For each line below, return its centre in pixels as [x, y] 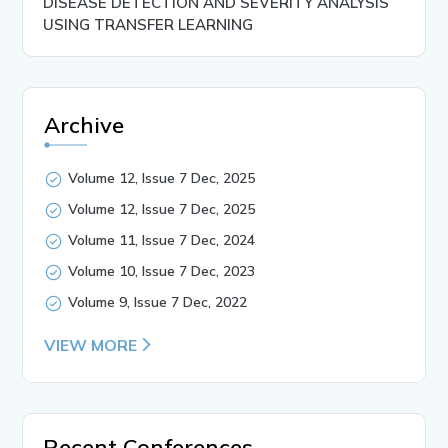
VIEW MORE [91, 344]
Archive [84, 124]
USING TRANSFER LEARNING [148, 24]
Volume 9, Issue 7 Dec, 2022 [158, 301]
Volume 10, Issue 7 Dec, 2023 [162, 270]
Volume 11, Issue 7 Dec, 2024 [162, 239]
